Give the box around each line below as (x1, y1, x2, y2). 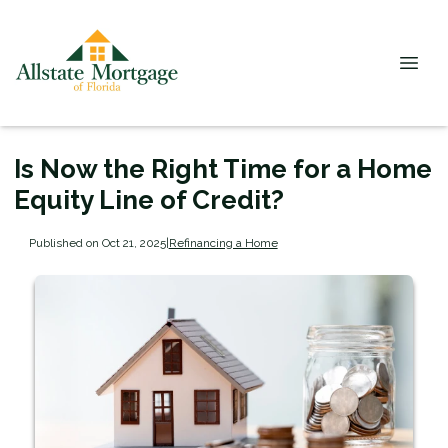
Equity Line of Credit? (14, 185, 284, 215)
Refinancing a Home (168, 235, 278, 250)
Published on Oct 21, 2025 (28, 235, 166, 250)
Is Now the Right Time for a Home (14, 154, 432, 184)
